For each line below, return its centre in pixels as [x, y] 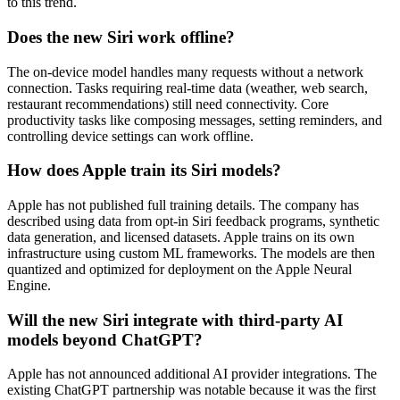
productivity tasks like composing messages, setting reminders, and [195, 120]
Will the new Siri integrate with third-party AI [175, 320]
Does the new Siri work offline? [121, 37]
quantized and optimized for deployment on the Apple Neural [179, 270]
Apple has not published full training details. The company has [183, 205]
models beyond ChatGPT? [105, 339]
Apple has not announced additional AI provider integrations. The [192, 374]
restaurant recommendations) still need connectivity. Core [168, 104]
